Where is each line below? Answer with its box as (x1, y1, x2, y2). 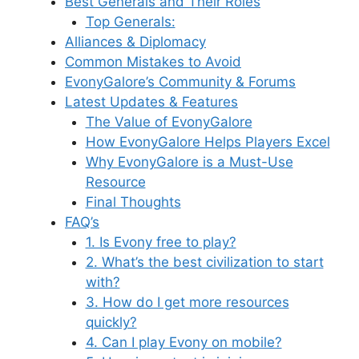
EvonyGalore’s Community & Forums (65, 74, 296, 91)
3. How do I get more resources (85, 294, 289, 311)
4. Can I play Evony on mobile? (85, 334, 282, 351)
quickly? (85, 314, 137, 331)
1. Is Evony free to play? (85, 234, 236, 251)
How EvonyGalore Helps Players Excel (85, 134, 330, 151)
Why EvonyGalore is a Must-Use (85, 154, 293, 171)
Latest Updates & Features (65, 94, 238, 111)
